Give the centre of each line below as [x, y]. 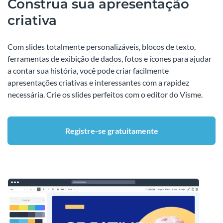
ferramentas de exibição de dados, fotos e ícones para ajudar [110, 58]
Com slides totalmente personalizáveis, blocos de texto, [102, 46]
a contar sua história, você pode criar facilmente [88, 70]
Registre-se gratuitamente [111, 130]
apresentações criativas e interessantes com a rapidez [98, 82]
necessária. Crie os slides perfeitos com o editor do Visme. [105, 94]
